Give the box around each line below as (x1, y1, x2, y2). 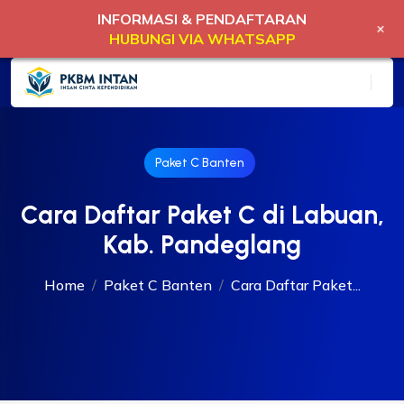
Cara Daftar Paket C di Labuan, (20, 198, 384, 230)
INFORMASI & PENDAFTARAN (97, 10, 307, 28)
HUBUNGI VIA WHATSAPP (108, 30, 296, 48)
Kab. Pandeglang (103, 228, 301, 260)
